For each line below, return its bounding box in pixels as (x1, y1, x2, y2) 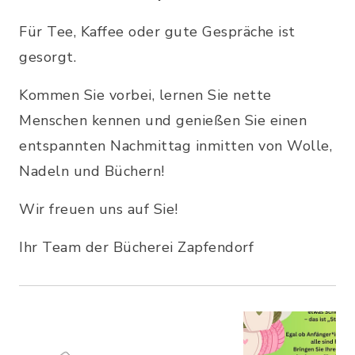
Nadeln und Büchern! (19, 162, 165, 181)
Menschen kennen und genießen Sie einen (19, 111, 307, 130)
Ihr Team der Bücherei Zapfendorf (19, 238, 254, 257)
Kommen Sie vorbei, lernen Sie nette (19, 86, 272, 105)
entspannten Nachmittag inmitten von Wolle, (19, 136, 332, 155)
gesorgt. (19, 48, 76, 67)
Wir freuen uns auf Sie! (19, 200, 178, 219)
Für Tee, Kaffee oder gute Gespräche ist (19, 22, 296, 41)
